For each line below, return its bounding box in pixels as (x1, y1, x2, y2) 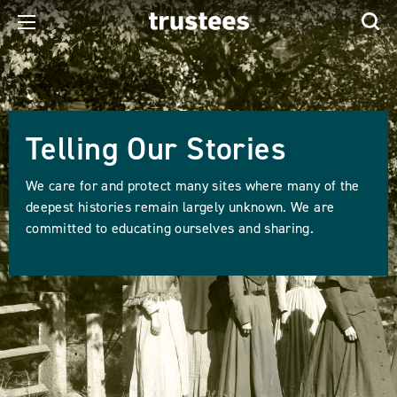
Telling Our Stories (26, 127, 287, 170)
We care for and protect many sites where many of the (26, 175, 360, 195)
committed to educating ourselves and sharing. (26, 218, 315, 237)
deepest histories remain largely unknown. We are (26, 197, 335, 216)
